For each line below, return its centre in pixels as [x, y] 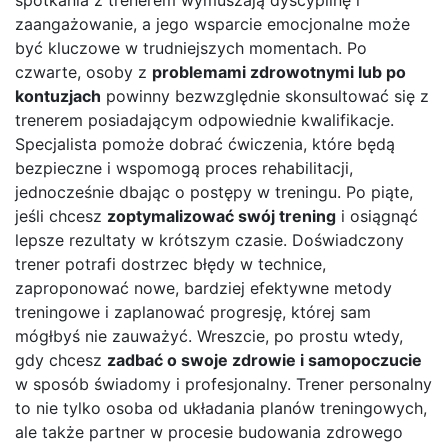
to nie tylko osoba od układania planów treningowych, [221, 407]
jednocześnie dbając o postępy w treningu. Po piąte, [214, 191]
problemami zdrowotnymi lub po [279, 71]
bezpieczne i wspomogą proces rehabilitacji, [184, 167]
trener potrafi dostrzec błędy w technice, [170, 263]
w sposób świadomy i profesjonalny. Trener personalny [223, 383]
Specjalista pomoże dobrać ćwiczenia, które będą [205, 143]
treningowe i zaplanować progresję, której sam [193, 311]
